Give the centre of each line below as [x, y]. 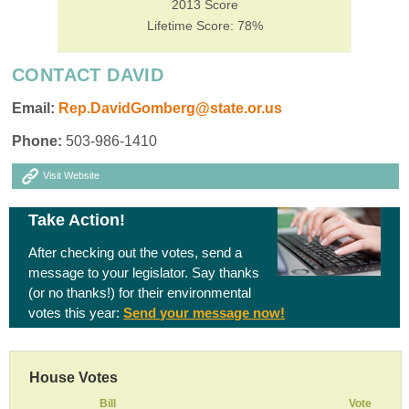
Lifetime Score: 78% [204, 25]
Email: [33, 108]
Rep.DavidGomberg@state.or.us [170, 108]
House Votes [74, 377]
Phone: [37, 141]
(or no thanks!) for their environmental [140, 292]
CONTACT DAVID [88, 74]
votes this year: [76, 312]
